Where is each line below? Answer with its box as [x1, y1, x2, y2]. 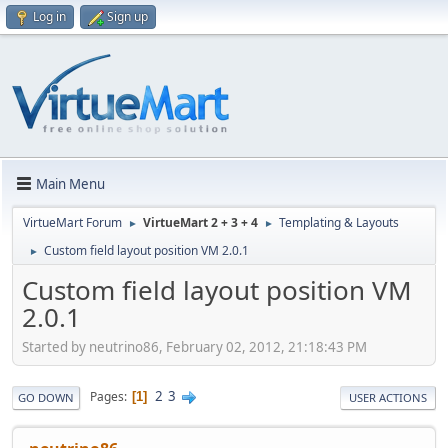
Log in [33, 8, 66, 25]
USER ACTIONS [349, 389, 427, 405]
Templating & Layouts [279, 214, 399, 231]
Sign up [107, 8, 148, 25]
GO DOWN [18, 389, 74, 405]
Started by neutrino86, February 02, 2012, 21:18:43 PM [22, 337, 367, 356]
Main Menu [36, 174, 105, 193]
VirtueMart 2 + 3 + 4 [143, 214, 258, 231]
